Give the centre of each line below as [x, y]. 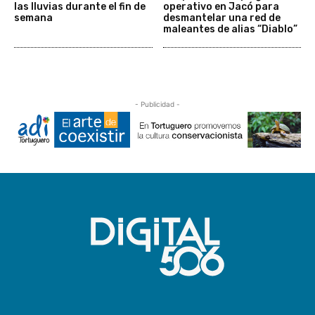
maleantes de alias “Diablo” [230, 30]
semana [33, 18]
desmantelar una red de [221, 18]
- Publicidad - [157, 104]
